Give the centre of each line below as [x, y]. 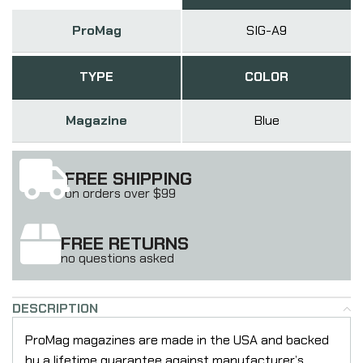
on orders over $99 [120, 193]
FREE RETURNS [125, 243]
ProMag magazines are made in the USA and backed [177, 340]
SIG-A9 [267, 30]
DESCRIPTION [55, 308]
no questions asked [117, 258]
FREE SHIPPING [128, 178]
